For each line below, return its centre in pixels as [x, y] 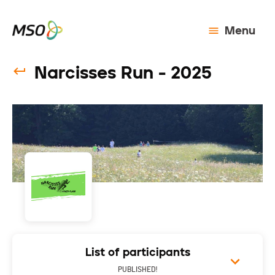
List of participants [137, 253]
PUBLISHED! [137, 270]
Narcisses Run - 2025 [123, 72]
